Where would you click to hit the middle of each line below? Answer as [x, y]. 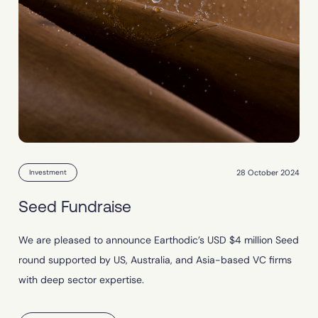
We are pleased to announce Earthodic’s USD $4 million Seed [159, 240]
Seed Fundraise [75, 207]
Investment [48, 172]
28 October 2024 [268, 172]
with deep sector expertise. [81, 280]
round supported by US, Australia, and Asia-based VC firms [155, 260]
